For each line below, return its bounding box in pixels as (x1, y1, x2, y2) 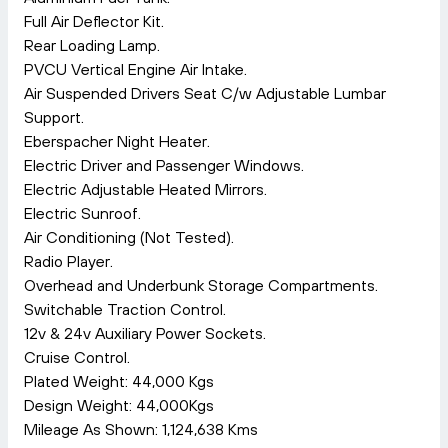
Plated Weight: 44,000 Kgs (24, 372, 214, 390)
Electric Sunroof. (24, 204, 141, 222)
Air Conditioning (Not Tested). (24, 228, 234, 246)
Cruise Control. (24, 348, 130, 366)
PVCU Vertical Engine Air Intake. (24, 60, 247, 78)
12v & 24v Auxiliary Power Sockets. (24, 324, 266, 342)
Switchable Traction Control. (24, 300, 226, 318)
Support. (24, 108, 84, 126)
